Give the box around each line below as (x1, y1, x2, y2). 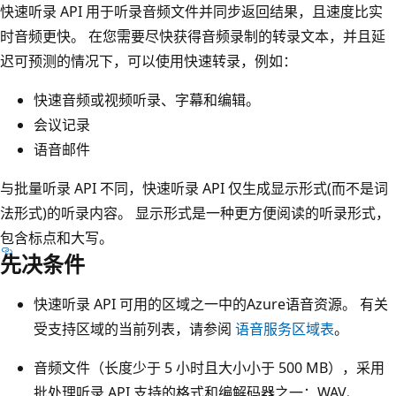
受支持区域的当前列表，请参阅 (34, 318, 235, 339)
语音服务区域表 (235, 318, 334, 339)
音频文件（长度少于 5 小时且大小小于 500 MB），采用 (34, 357, 385, 377)
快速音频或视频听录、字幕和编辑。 (34, 89, 260, 110)
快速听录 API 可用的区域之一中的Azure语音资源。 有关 (34, 293, 388, 314)
